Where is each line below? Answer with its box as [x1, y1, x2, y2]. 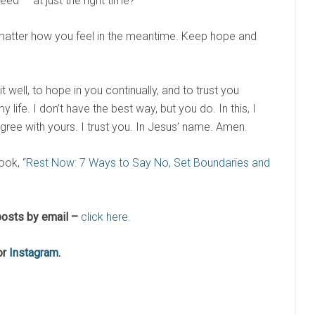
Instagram [9, 246, 58, 259]
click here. [78, 210, 131, 224]
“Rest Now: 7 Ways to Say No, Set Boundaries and [22, 156, 270, 169]
